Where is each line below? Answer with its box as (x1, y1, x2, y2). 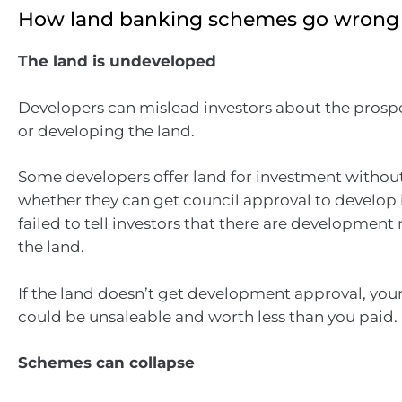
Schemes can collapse (18, 354, 195, 371)
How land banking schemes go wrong (18, 7, 399, 31)
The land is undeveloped (18, 52, 216, 70)
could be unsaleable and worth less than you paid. (18, 307, 398, 326)
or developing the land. (18, 121, 195, 140)
